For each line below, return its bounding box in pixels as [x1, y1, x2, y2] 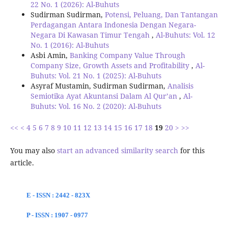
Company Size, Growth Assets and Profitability [30, 61, 191, 71]
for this [178, 145, 205, 155]
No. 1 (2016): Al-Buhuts [30, 40, 109, 50]
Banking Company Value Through [69, 50, 185, 61]
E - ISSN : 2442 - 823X [26, 191, 90, 199]
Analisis [167, 81, 193, 91]
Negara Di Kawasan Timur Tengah [30, 30, 152, 40]
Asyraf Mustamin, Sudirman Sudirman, [30, 81, 167, 91]
